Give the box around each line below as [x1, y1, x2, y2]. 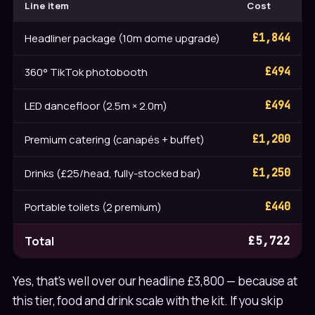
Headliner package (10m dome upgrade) [25, 30, 220, 46]
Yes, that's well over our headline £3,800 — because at [13, 272, 298, 289]
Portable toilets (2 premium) [25, 199, 162, 214]
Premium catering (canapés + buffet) [25, 131, 205, 147]
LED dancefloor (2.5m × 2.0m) [25, 98, 167, 113]
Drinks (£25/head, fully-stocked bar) [25, 165, 201, 181]
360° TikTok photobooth [25, 64, 148, 79]
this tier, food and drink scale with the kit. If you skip [13, 292, 284, 309]
